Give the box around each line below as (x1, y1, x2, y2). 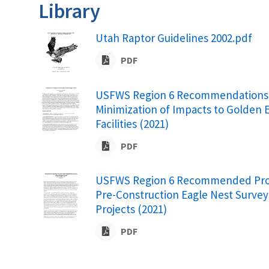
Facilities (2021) (95, 116, 169, 131)
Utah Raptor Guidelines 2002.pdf (95, 30, 252, 45)
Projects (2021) (95, 201, 167, 216)
